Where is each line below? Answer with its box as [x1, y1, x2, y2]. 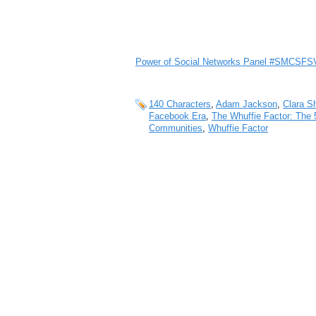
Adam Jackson [216, 99, 277, 110]
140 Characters [149, 99, 211, 110]
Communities [149, 123, 202, 134]
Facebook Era [149, 111, 206, 122]
